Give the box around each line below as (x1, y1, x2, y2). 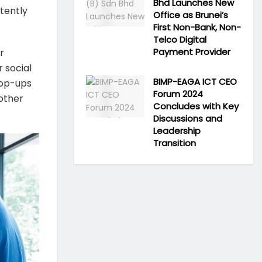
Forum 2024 (153, 88, 203, 100)
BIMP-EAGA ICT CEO (153, 75, 237, 88)
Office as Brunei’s (153, 9, 228, 21)
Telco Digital (153, 33, 206, 46)
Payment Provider (153, 46, 230, 58)
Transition (153, 137, 196, 149)
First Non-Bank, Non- (153, 21, 241, 33)
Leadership (153, 125, 201, 137)
